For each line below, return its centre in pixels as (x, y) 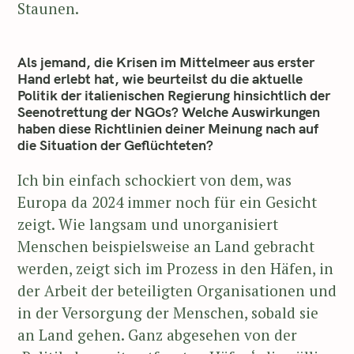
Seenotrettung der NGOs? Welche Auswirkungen (169, 112)
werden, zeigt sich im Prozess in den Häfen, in (175, 268)
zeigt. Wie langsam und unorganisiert (148, 224)
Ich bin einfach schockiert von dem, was (154, 179)
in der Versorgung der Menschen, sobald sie (168, 312)
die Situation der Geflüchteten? (115, 145)
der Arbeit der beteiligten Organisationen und (177, 290)
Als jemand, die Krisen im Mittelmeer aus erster (166, 62)
